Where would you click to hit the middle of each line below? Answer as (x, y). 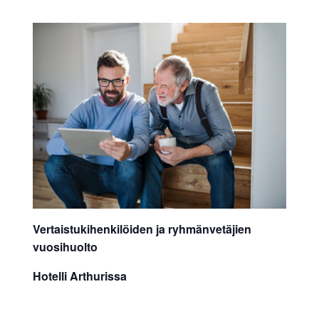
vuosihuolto (65, 246)
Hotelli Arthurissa (79, 276)
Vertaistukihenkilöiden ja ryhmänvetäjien (142, 229)
